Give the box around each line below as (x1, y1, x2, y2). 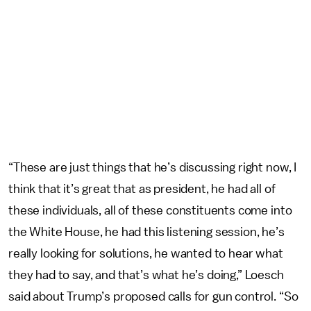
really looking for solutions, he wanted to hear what (8, 247, 283, 260)
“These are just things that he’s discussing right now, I (8, 161, 297, 174)
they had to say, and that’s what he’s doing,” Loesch (8, 269, 284, 281)
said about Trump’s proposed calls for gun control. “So (8, 290, 299, 303)
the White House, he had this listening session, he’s (8, 226, 285, 238)
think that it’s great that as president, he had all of (8, 183, 276, 195)
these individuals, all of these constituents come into (8, 204, 292, 217)
